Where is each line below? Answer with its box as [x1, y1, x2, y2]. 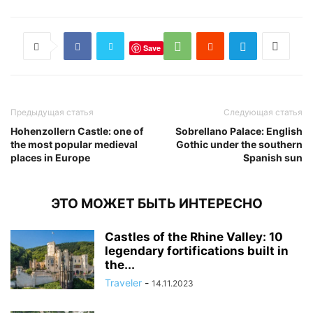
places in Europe [10, 152, 90, 164]
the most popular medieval [10, 138, 138, 151]
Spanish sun [243, 152, 303, 164]
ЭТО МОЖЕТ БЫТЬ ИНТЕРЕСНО [50, 196, 263, 212]
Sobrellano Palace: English [175, 125, 303, 138]
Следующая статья [224, 107, 303, 118]
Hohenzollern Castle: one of [10, 125, 143, 138]
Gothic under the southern [176, 138, 303, 151]
